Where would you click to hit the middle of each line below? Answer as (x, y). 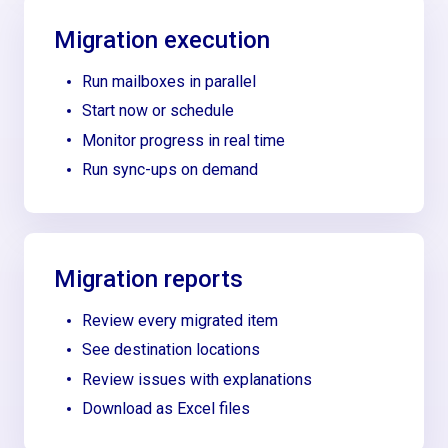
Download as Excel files (166, 409)
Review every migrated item (180, 321)
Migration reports (149, 279)
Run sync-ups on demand (170, 170)
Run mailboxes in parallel (169, 81)
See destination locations (171, 350)
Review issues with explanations (197, 379)
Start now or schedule (158, 111)
